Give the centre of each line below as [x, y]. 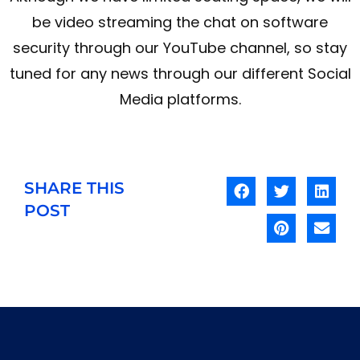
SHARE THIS [74, 188]
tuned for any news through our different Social [180, 73]
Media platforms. [180, 99]
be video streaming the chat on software [180, 22]
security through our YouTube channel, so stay [180, 47]
